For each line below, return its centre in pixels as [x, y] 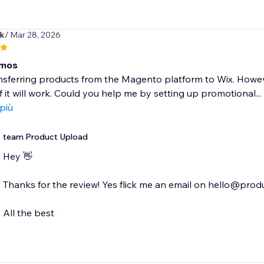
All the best [28, 213]
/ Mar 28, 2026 [32, 35]
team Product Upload [45, 137]
